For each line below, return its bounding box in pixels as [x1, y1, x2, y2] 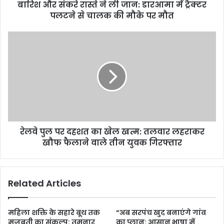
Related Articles [8, 176, 81, 189]
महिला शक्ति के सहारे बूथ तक [8, 207, 100, 217]
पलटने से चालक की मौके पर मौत [50, 9, 174, 21]
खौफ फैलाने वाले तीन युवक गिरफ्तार [42, 136, 182, 148]
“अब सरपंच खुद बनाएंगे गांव [116, 207, 206, 217]
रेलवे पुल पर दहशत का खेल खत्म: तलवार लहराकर [19, 125, 204, 137]
